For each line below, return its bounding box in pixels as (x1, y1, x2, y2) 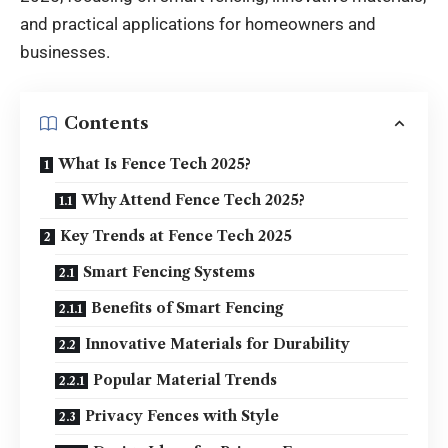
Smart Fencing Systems (83, 262, 255, 281)
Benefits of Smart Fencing (91, 298, 283, 317)
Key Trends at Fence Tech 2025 (60, 226, 292, 245)
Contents (64, 113, 149, 133)
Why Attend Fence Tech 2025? (81, 190, 305, 209)
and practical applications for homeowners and (20, 14, 376, 34)
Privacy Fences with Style (85, 406, 279, 425)
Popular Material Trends (93, 370, 277, 389)
